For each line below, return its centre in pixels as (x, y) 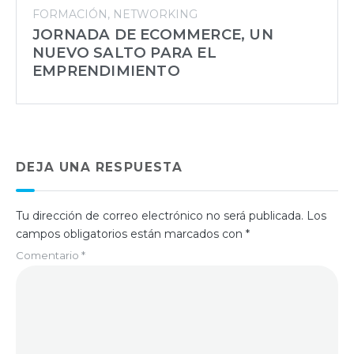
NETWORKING (155, 14)
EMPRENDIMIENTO (106, 70)
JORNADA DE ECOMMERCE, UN (153, 34)
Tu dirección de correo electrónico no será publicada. (160, 215)
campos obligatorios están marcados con (131, 233)
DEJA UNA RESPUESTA (100, 167)
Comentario (49, 255)
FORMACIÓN (70, 14)
